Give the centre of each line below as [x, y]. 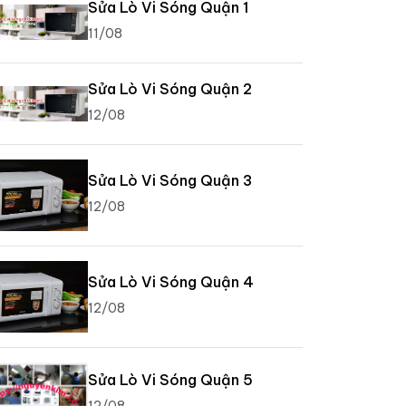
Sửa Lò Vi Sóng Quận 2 [169, 89]
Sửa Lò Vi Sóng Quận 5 [170, 379]
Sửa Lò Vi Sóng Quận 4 [170, 282]
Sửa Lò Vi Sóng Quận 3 [169, 181]
